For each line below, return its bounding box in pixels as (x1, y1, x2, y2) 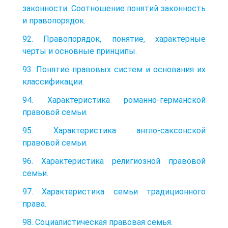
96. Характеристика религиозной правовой (22, 156, 206, 166)
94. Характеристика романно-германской (22, 95, 206, 105)
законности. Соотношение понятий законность (22, 3, 206, 13)
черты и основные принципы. (22, 46, 137, 56)
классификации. (22, 76, 84, 87)
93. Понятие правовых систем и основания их (22, 64, 206, 74)
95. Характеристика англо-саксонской (22, 125, 206, 135)
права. (22, 198, 46, 209)
